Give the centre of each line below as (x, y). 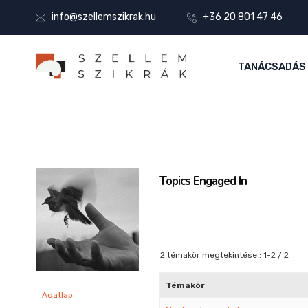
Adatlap (57, 295)
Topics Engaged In (203, 181)
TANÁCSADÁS (272, 67)
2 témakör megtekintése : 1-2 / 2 (224, 255)
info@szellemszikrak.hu (104, 17)
